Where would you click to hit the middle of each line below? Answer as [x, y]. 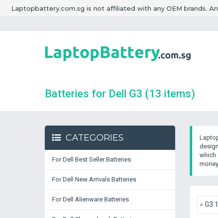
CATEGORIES [95, 138]
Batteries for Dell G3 [95, 94]
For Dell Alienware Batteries [91, 199]
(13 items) [170, 94]
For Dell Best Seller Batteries [91, 159]
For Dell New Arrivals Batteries [94, 179]
